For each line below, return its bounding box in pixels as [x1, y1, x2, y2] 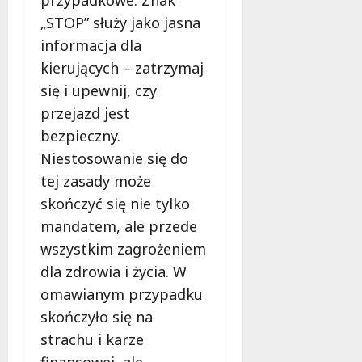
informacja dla [40, 35, 141, 55]
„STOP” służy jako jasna [40, 12, 200, 32]
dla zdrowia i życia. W [40, 261, 187, 281]
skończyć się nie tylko [40, 193, 190, 213]
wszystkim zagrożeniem [40, 238, 206, 259]
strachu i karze [40, 329, 144, 349]
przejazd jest [40, 103, 130, 123]
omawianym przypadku [40, 284, 203, 304]
